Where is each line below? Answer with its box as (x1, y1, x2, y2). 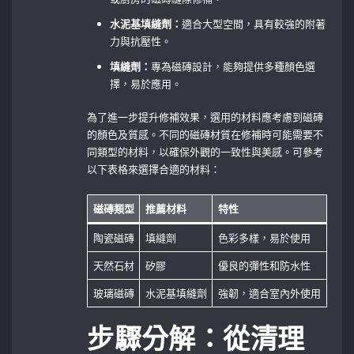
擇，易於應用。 (110, 76, 183, 91)
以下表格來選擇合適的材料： (87, 162, 221, 177)
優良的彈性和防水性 (217, 258, 311, 273)
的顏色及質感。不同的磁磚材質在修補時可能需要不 (87, 127, 324, 142)
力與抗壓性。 (110, 33, 172, 48)
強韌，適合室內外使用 (217, 285, 321, 300)
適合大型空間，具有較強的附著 (182, 16, 326, 31)
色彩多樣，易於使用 (217, 230, 311, 245)
